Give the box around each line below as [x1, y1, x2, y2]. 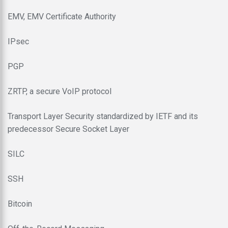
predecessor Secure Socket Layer [8, 124, 129, 134]
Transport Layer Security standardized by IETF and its [8, 111, 198, 121]
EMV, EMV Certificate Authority [8, 11, 116, 21]
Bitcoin [8, 198, 32, 209]
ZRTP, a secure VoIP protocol [8, 86, 111, 96]
